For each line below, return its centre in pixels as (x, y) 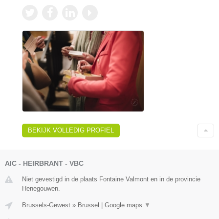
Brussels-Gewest (46, 205)
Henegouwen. (41, 188)
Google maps (124, 205)
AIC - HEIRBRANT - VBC (44, 163)
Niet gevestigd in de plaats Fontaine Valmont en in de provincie (111, 179)
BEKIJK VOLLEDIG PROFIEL (71, 130)
